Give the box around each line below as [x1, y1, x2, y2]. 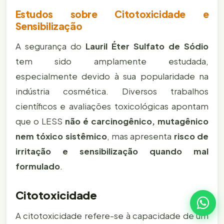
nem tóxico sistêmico [15, 130, 107, 141]
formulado [15, 160, 60, 171]
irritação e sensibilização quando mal [15, 145, 209, 156]
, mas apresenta [106, 130, 174, 141]
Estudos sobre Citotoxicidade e [15, 7, 209, 20]
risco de [173, 130, 209, 141]
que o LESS [15, 115, 65, 126]
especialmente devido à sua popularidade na [15, 70, 209, 81]
